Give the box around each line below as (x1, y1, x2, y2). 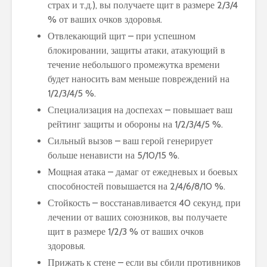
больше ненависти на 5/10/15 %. (48, 150, 179, 162)
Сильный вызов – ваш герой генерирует (48, 135, 213, 147)
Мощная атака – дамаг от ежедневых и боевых (48, 166, 238, 178)
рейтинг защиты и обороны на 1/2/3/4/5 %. (48, 119, 223, 131)
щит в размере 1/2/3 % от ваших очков (48, 226, 204, 238)
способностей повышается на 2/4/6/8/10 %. (48, 181, 225, 193)
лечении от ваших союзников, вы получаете (48, 212, 227, 223)
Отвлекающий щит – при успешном (48, 30, 195, 42)
